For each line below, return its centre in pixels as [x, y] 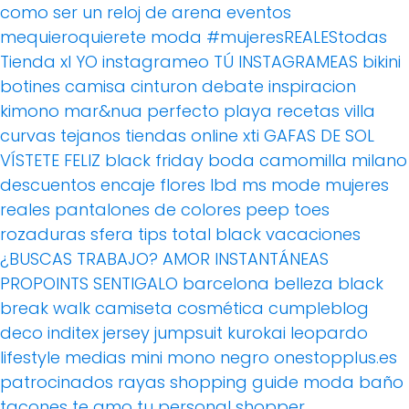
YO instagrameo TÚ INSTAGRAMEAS [217, 62]
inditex [73, 333]
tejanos [90, 136]
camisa [95, 87]
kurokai [257, 333]
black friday [154, 161]
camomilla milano [333, 161]
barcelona [226, 284]
